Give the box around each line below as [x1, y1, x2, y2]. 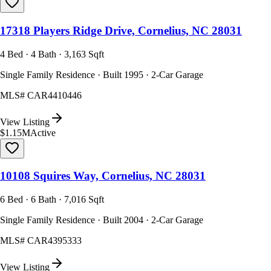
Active [30, 127, 56, 138]
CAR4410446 [27, 90, 82, 100]
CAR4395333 [27, 235, 82, 246]
